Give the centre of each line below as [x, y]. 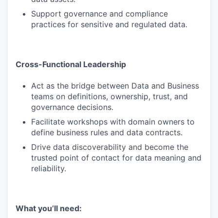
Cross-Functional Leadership [71, 64]
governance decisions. [72, 107]
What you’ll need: [49, 208]
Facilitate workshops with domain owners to [113, 122]
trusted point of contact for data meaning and [116, 158]
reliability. [49, 168]
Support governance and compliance [100, 14]
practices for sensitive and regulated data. [109, 24]
